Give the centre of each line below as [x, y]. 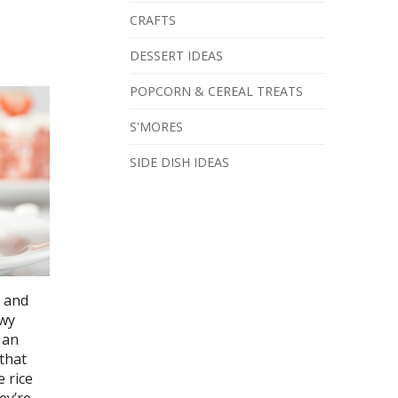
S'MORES [156, 126]
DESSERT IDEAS [176, 55]
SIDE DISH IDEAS [179, 162]
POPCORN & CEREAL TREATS [216, 91]
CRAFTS [153, 20]
